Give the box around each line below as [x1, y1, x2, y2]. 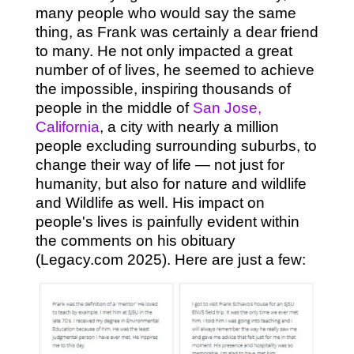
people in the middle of [35, 100, 193, 117]
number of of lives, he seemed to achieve [35, 62, 314, 79]
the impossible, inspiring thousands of [35, 81, 291, 98]
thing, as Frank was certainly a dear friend [35, 24, 318, 41]
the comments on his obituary [35, 232, 235, 250]
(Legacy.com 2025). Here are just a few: [35, 251, 306, 269]
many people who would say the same [35, 5, 296, 22]
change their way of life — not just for [35, 156, 284, 174]
